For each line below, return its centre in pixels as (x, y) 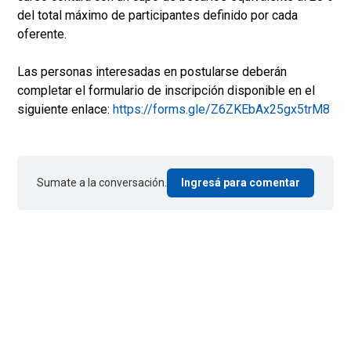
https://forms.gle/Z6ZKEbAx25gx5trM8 (221, 110)
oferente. (42, 34)
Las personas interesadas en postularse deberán (152, 72)
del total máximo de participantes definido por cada (157, 16)
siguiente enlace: (65, 110)
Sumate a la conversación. (102, 183)
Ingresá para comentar (241, 183)
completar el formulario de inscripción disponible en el (166, 91)
